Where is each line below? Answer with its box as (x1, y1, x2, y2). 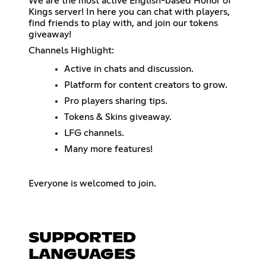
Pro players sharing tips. (64, 96, 167, 106)
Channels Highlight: (28, 45, 114, 55)
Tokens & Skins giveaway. (64, 112, 172, 122)
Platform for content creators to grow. (64, 80, 227, 90)
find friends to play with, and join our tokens (28, 18, 218, 28)
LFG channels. (64, 128, 124, 138)
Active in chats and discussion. (64, 64, 194, 74)
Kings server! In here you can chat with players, (28, 7, 230, 17)
